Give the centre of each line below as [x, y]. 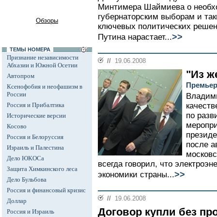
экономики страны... [136, 175]
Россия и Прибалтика [36, 105]
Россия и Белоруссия [35, 137]
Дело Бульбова [27, 179]
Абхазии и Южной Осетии [42, 65]
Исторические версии [36, 116]
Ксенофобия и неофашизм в [45, 86]
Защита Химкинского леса [42, 169]
